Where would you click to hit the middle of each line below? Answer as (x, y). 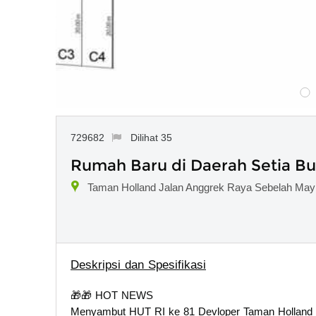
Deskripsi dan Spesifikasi (138, 265)
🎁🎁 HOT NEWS (112, 295)
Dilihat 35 (151, 137)
